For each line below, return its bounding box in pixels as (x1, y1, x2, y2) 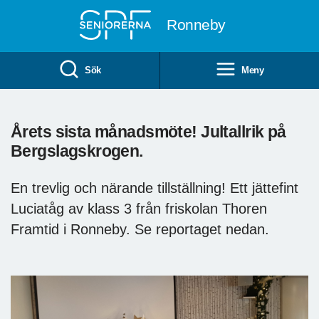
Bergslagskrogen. (11, 141, 143, 160)
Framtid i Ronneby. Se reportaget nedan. (11, 221, 269, 237)
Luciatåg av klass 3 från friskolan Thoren (11, 200, 267, 216)
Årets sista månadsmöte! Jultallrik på (11, 122, 286, 141)
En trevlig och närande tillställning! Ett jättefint (11, 179, 298, 196)
